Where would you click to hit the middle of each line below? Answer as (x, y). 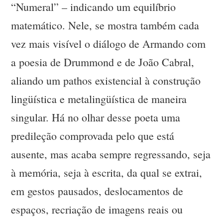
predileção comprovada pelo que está (93, 136)
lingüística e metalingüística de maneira (99, 99)
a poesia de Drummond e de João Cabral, (103, 62)
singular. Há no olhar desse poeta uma (96, 117)
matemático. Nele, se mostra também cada (105, 25)
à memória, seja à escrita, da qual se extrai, (107, 173)
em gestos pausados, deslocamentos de (97, 191)
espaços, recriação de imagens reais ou (97, 210)
